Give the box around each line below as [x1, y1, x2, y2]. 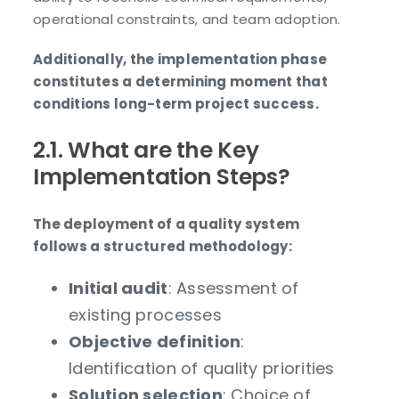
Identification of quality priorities [69, 357, 335, 380]
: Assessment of [167, 277, 299, 300]
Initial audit [69, 277, 168, 300]
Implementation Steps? [33, 161, 290, 193]
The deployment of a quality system [33, 215, 300, 234]
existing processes [69, 304, 222, 327]
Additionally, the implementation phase [33, 50, 328, 69]
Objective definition [69, 330, 241, 354]
